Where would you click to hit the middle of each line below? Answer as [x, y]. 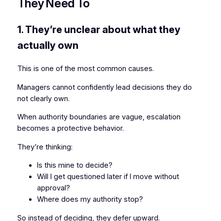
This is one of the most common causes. [85, 69]
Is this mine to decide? [74, 166]
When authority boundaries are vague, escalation [99, 117]
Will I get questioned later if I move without [108, 177]
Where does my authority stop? [90, 200]
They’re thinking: [45, 147]
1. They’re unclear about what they [99, 30]
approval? [53, 188]
